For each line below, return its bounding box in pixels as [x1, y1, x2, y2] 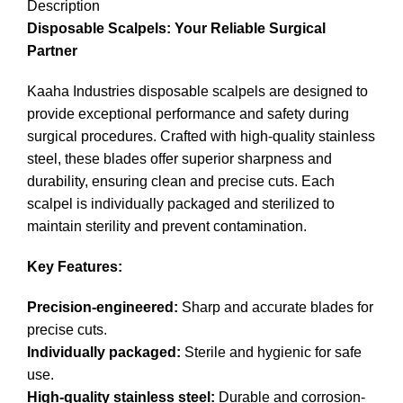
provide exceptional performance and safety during [27, 105, 349, 121]
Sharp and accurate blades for [178, 299, 373, 315]
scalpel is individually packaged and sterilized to [27, 195, 335, 211]
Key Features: [27, 258, 122, 274]
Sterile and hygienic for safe [181, 344, 362, 360]
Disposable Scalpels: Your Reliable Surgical [27, 20, 326, 36]
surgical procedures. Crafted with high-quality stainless [27, 128, 375, 144]
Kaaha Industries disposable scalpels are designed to [27, 83, 368, 99]
